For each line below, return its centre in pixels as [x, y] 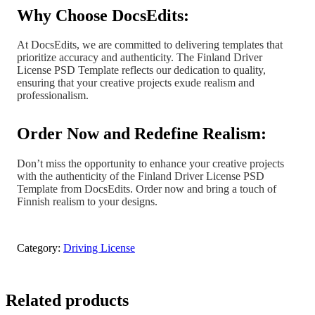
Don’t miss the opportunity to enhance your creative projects [150, 164]
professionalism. [53, 96]
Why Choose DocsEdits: [103, 15]
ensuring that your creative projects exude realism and [136, 83]
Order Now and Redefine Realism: [142, 134]
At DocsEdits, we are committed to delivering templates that [150, 45]
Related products [67, 301]
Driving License [99, 248]
